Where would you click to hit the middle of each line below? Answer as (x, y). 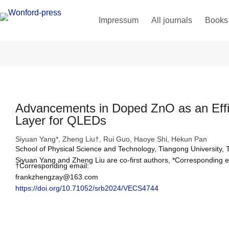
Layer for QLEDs (61, 120)
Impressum (118, 20)
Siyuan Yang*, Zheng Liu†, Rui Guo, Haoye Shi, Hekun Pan (111, 139)
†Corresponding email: (53, 166)
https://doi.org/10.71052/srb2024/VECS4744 (87, 188)
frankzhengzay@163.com (57, 177)
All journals (171, 20)
